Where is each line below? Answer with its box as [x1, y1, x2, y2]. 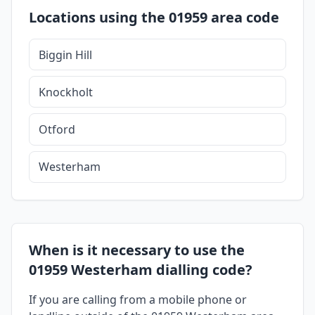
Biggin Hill [38, 46, 92, 63]
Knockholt [38, 84, 93, 100]
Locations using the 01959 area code [29, 8, 279, 27]
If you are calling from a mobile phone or [29, 291, 247, 307]
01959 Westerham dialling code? [29, 259, 252, 279]
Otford [38, 121, 75, 137]
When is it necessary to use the [29, 240, 245, 259]
